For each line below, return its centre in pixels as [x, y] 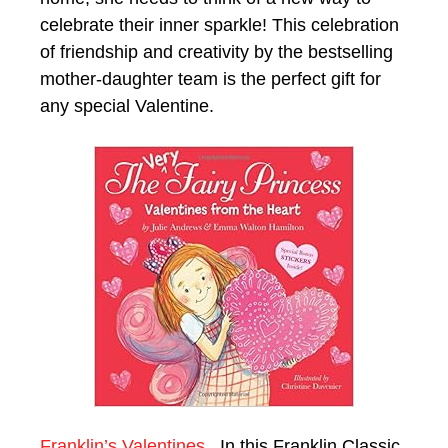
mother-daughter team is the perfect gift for [210, 78]
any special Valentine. [127, 105]
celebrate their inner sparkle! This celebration [219, 24]
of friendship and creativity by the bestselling [216, 51]
